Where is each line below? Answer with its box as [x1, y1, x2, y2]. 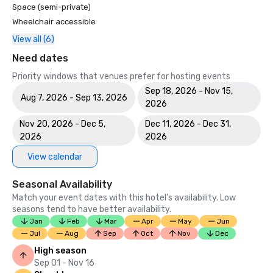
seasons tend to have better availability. [12, 204, 171, 214]
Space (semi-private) [12, 2, 91, 12]
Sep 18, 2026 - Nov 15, [145, 86, 233, 96]
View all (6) [12, 34, 54, 44]
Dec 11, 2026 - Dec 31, [145, 119, 231, 129]
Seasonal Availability [12, 179, 112, 190]
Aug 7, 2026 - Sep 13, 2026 [20, 92, 127, 103]
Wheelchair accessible [12, 17, 96, 26]
